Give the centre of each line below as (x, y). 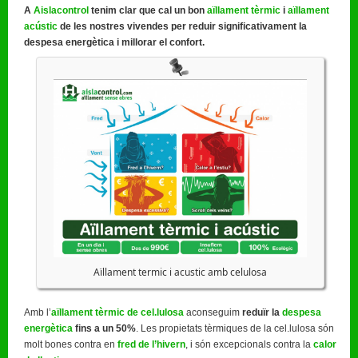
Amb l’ (38, 312)
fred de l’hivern (151, 344)
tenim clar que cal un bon (148, 10)
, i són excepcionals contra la (248, 344)
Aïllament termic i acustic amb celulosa (181, 272)
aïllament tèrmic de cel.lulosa (117, 312)
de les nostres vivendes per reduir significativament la (182, 26)
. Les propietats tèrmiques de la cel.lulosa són (235, 328)
